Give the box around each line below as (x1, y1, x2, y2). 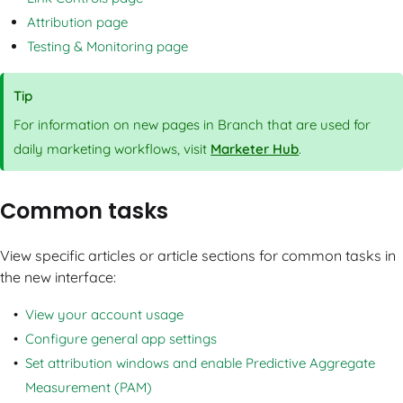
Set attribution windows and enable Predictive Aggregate (25, 354, 375, 372)
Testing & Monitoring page (27, 38, 188, 56)
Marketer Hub (210, 139, 300, 157)
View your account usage (25, 305, 184, 323)
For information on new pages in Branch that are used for (13, 115, 372, 133)
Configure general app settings (25, 329, 217, 347)
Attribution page (27, 13, 128, 31)
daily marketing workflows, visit (13, 139, 211, 157)
